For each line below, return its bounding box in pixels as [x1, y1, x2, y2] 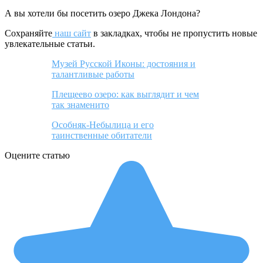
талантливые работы [52, 69, 134, 80]
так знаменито [52, 100, 109, 110]
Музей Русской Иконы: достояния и [52, 59, 195, 69]
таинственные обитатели [52, 130, 152, 141]
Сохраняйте [5, 28, 52, 39]
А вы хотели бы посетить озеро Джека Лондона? [5, 8, 200, 19]
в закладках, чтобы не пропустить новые [91, 28, 257, 39]
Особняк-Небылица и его [52, 120, 154, 130]
